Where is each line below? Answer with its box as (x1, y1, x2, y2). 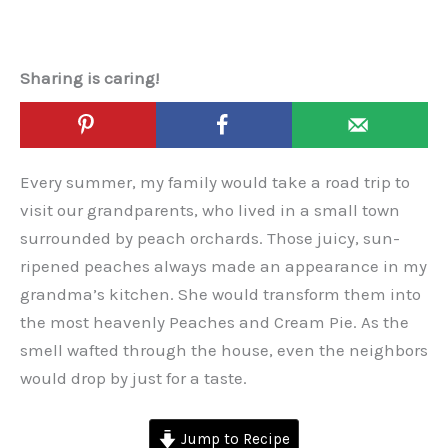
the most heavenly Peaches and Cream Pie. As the (20, 312, 409, 333)
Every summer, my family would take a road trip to (20, 172, 410, 193)
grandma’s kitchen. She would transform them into (20, 284, 421, 305)
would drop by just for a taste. (20, 368, 247, 389)
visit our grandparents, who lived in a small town (20, 200, 400, 221)
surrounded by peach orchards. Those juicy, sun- (20, 228, 400, 249)
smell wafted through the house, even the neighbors (20, 340, 428, 361)
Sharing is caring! (20, 67, 159, 88)
